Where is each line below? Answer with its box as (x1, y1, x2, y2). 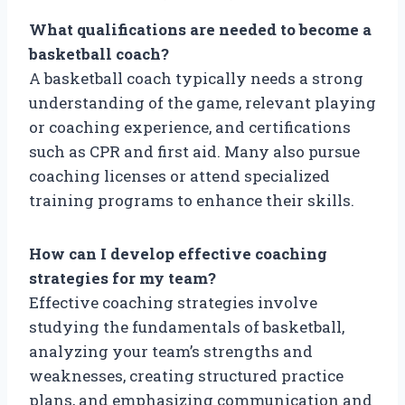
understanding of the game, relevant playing (29, 91, 376, 113)
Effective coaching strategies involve (29, 291, 317, 313)
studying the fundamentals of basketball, (29, 316, 344, 337)
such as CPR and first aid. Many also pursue (29, 140, 360, 162)
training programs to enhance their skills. (29, 189, 354, 211)
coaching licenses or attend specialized (29, 165, 330, 186)
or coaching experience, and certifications (29, 116, 351, 137)
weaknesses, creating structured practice (29, 364, 344, 386)
